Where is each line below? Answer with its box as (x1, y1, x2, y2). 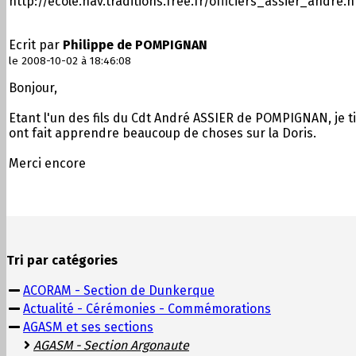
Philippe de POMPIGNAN (63, 37, 207, 52)
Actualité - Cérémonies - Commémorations (23, 300, 271, 316)
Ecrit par (9, 37, 63, 52)
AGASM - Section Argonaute (33, 337, 189, 353)
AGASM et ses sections (23, 319, 153, 335)
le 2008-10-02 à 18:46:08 (9, 54, 131, 68)
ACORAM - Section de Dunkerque (23, 282, 215, 298)
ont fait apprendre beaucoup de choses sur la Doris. (9, 125, 316, 141)
